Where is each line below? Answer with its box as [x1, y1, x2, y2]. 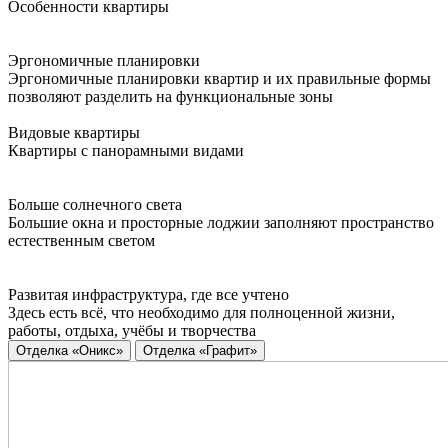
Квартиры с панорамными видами [8, 142, 244, 160]
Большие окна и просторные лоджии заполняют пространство [8, 214, 434, 232]
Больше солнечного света [8, 196, 182, 214]
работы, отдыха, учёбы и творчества [8, 322, 256, 340]
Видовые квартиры [8, 124, 140, 142]
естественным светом [8, 232, 155, 250]
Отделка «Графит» [143, 343, 257, 359]
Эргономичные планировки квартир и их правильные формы [8, 70, 431, 88]
